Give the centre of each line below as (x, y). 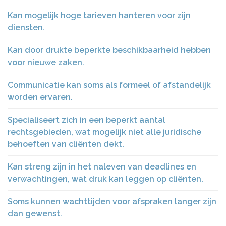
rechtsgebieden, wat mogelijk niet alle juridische (104, 132)
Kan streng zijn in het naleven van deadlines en (102, 167)
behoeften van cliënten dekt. (66, 144)
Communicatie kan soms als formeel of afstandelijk (109, 85)
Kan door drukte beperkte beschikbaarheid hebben (109, 50)
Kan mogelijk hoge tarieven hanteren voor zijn (99, 15)
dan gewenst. (35, 214)
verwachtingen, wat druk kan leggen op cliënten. (105, 179)
